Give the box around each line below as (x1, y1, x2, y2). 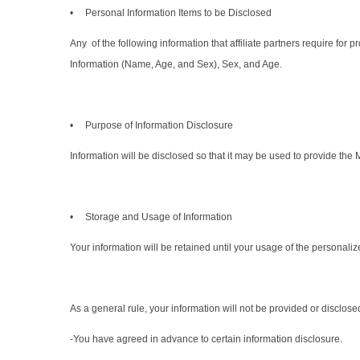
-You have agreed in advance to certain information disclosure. (70, 333, 342, 346)
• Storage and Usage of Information (70, 211, 232, 223)
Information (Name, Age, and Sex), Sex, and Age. (70, 59, 282, 71)
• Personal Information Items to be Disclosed (70, 7, 272, 19)
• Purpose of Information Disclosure (70, 120, 233, 132)
